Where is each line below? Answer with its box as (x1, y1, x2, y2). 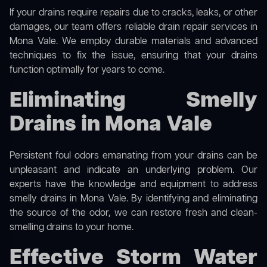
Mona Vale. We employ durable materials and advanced (10, 35, 257, 49)
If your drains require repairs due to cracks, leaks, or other (10, 7, 257, 20)
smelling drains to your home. (10, 221, 133, 235)
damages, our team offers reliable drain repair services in (10, 21, 257, 35)
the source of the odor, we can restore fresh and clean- (10, 207, 257, 221)
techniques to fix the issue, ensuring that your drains (10, 49, 257, 63)
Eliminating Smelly (10, 86, 257, 116)
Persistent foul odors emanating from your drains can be (10, 150, 257, 163)
